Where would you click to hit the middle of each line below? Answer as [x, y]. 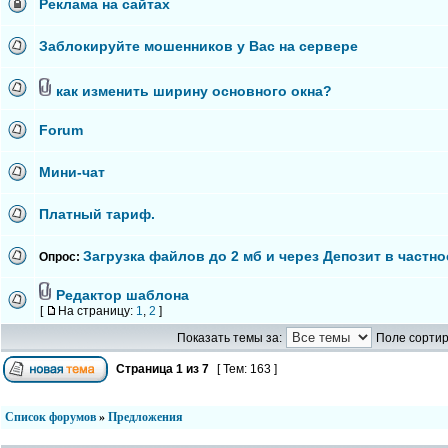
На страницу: [97, 311]
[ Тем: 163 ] [247, 369]
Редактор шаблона [122, 295]
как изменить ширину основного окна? [194, 91]
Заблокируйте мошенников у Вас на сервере [198, 46]
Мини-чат [72, 172]
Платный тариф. [97, 214]
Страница [144, 369]
